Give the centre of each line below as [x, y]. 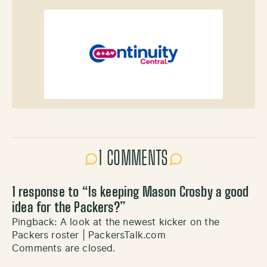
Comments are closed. [64, 248]
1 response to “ [50, 192]
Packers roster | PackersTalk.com [89, 235]
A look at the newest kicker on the [139, 222]
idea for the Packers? [66, 208]
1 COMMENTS [133, 159]
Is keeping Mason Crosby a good [168, 192]
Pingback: [36, 222]
